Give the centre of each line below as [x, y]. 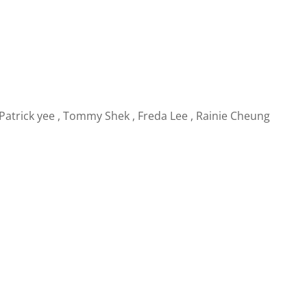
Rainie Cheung [233, 116]
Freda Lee [163, 116]
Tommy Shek [97, 116]
